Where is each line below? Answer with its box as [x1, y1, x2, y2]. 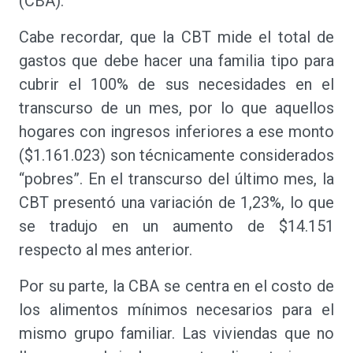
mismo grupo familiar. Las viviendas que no [19, 324, 334, 343]
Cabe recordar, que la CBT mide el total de [19, 28, 334, 46]
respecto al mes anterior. [19, 240, 192, 259]
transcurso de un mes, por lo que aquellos [19, 98, 334, 117]
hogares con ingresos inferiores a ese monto [19, 122, 334, 141]
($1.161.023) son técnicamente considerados [19, 146, 334, 165]
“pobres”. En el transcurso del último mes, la [19, 169, 334, 188]
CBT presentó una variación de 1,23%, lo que [19, 193, 334, 212]
